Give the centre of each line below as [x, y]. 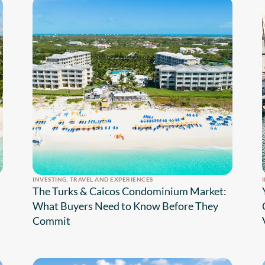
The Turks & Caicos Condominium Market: [130, 191]
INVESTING [50, 180]
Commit [52, 221]
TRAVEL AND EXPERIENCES [111, 180]
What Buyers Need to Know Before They [126, 206]
